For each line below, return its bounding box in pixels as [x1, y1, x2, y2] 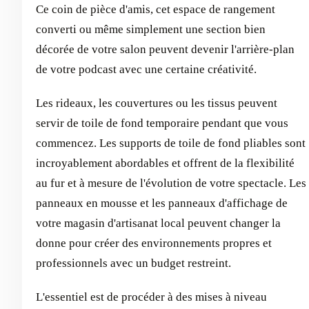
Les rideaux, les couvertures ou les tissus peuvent [36, 96, 277, 110]
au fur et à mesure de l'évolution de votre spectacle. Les [36, 176, 306, 190]
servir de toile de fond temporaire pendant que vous [36, 116, 288, 130]
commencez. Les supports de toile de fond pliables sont [36, 136, 306, 150]
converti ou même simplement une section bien [36, 22, 266, 36]
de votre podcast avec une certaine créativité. [36, 62, 257, 76]
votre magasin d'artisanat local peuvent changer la [36, 216, 281, 230]
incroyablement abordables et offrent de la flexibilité [36, 156, 295, 170]
